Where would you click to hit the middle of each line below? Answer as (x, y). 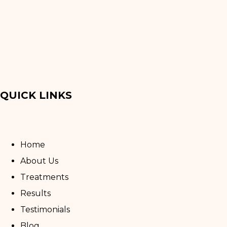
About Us (39, 161)
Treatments (44, 177)
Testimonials (45, 209)
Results (35, 193)
